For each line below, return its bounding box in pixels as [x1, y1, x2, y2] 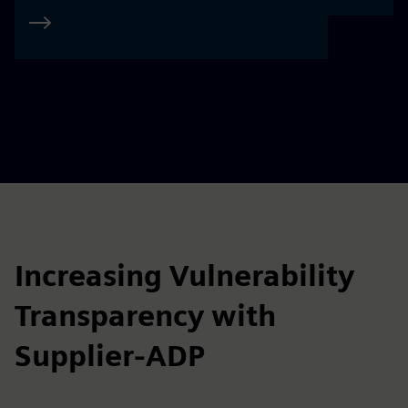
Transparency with [15, 298, 276, 333]
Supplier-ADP [15, 338, 205, 373]
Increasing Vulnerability [15, 258, 354, 293]
